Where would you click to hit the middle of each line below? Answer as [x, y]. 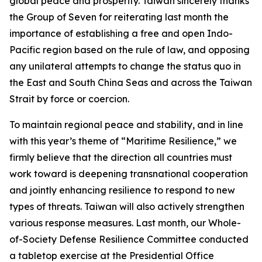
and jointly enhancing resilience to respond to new [122, 190]
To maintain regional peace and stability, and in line [126, 125]
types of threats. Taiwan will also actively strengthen [127, 206]
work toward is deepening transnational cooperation [129, 174]
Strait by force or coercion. [69, 99]
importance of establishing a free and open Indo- [121, 33]
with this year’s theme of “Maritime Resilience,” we [123, 141]
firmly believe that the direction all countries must [121, 157]
